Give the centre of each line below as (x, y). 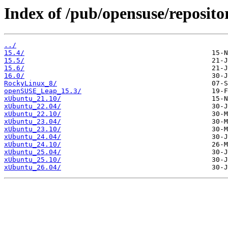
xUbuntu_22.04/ (33, 106)
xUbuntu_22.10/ (33, 114)
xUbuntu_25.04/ (33, 152)
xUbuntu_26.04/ (33, 167)
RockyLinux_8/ (31, 83)
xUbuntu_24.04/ (33, 137)
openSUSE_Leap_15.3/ (43, 91)
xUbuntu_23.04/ (33, 122)
